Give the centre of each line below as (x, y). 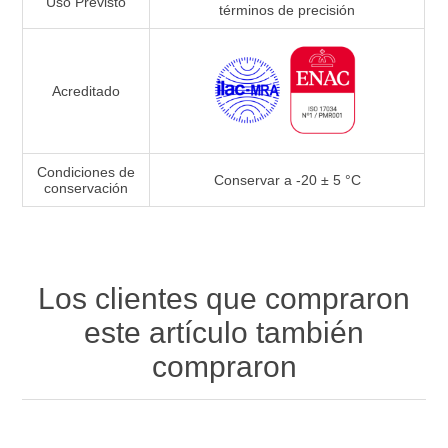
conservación (86, 188)
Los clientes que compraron (224, 299)
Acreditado (86, 91)
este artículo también (224, 333)
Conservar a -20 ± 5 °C (287, 180)
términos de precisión (287, 10)
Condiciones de (86, 172)
